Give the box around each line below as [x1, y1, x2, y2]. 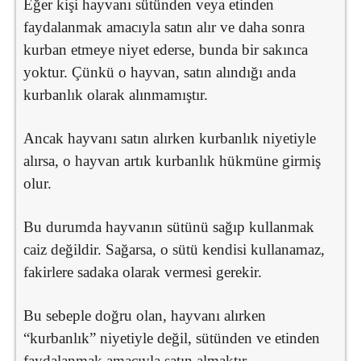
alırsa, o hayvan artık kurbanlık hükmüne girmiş [23, 151, 321, 169]
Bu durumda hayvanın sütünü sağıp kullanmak [23, 218, 314, 235]
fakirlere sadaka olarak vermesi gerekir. [23, 263, 262, 280]
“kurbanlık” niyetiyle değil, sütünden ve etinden [23, 329, 320, 346]
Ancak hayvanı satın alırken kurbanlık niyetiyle [23, 129, 316, 147]
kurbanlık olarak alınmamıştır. [23, 85, 208, 103]
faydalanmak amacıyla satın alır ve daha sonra [23, 18, 305, 35]
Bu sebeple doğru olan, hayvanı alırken [23, 306, 266, 324]
